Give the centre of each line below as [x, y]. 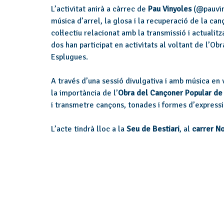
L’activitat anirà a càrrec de [99, 9]
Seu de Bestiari [153, 129]
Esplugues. [69, 57]
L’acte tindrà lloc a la [89, 129]
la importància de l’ [84, 93]
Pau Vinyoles [171, 9]
